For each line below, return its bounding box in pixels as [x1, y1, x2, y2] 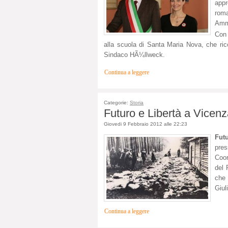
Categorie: [104, 99, 130, 105]
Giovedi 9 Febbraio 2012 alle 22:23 [104, 121, 187, 127]
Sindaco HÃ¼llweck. [104, 50, 165, 59]
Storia [130, 99, 144, 105]
